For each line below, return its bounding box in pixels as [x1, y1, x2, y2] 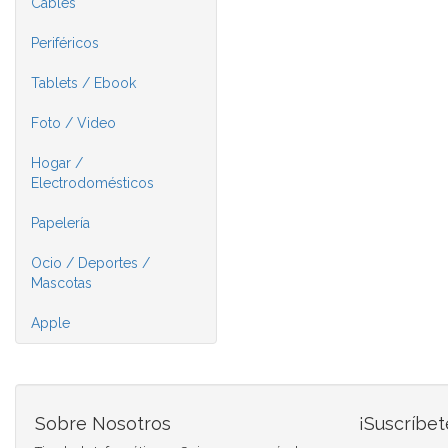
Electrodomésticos [31, 175, 154, 191]
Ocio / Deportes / [31, 255, 150, 271]
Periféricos [31, 35, 99, 51]
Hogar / [31, 155, 83, 171]
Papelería [31, 215, 90, 231]
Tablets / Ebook [31, 75, 136, 91]
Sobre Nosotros [35, 413, 171, 434]
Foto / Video [31, 115, 116, 131]
